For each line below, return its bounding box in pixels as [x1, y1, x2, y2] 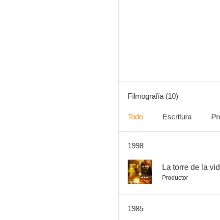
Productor [162, 174, 188, 181]
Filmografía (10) [128, 92, 178, 100]
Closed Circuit [151, 28, 191, 37]
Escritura [163, 112, 192, 121]
